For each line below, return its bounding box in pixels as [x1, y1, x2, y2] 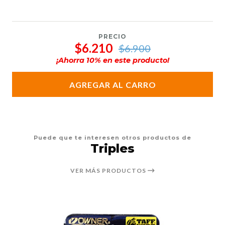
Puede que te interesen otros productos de [34, 134, 191, 142]
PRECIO [98, 32, 127, 40]
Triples [90, 141, 135, 156]
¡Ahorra [56, 56, 86, 65]
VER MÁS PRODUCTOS [70, 167, 148, 175]
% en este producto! [94, 56, 169, 65]
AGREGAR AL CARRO [69, 79, 156, 89]
